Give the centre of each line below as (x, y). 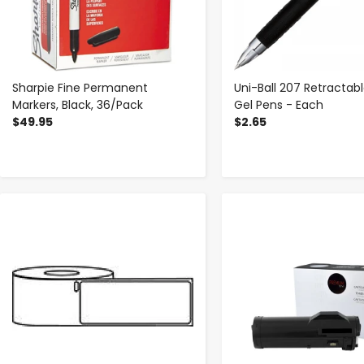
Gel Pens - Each (278, 105)
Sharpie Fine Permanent (80, 88)
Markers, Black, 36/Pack (78, 105)
